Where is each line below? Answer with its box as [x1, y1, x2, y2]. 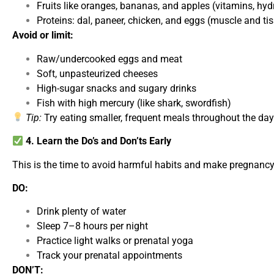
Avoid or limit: [12, 29, 73, 42]
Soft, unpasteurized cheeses [37, 67, 158, 80]
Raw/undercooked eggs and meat [37, 53, 182, 65]
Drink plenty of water [37, 206, 126, 218]
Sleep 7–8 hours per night [37, 220, 148, 232]
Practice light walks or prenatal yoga [37, 235, 193, 247]
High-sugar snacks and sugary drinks [37, 82, 196, 94]
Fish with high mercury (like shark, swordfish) [37, 97, 231, 109]
